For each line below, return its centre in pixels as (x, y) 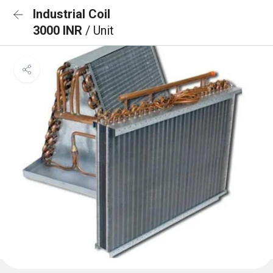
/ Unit (100, 30)
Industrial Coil (72, 14)
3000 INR (59, 30)
